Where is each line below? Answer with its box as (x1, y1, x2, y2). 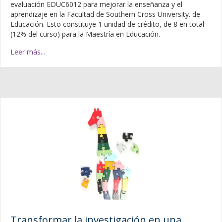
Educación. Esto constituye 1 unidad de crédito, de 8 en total (10, 19, 204, 29)
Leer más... (10, 47, 45, 56)
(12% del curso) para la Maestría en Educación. (10, 29, 160, 39)
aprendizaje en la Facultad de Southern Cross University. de (10, 9, 200, 19)
